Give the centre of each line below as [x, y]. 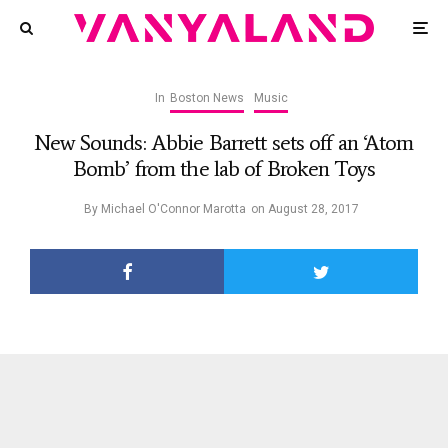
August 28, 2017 [313, 209]
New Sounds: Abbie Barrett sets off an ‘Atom [224, 142]
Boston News [207, 98]
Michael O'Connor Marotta [173, 209]
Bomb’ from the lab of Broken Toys [224, 168]
